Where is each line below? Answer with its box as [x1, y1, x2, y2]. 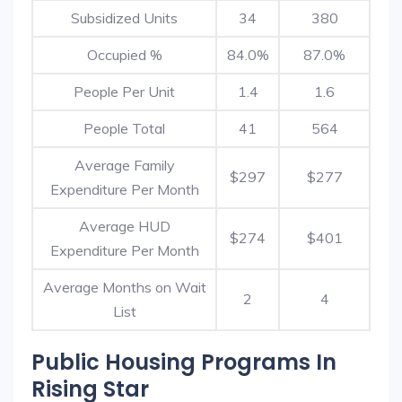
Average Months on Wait [42, 278, 206, 296]
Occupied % [86, 46, 162, 64]
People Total [83, 119, 165, 137]
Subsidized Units [71, 9, 178, 27]
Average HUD [78, 217, 170, 235]
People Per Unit [74, 83, 175, 100]
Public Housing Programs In [31, 347, 336, 377]
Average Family [74, 156, 175, 174]
